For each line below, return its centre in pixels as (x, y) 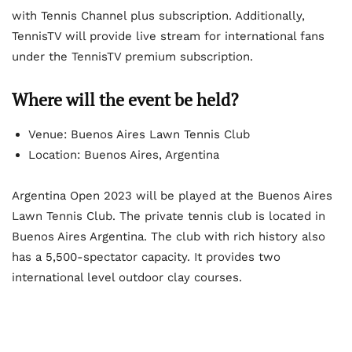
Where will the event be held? (125, 100)
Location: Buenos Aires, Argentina (124, 155)
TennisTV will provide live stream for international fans (168, 37)
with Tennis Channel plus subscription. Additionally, (158, 16)
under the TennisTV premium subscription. (132, 57)
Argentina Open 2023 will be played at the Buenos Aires (172, 196)
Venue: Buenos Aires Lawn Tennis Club (139, 135)
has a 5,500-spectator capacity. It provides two (146, 257)
